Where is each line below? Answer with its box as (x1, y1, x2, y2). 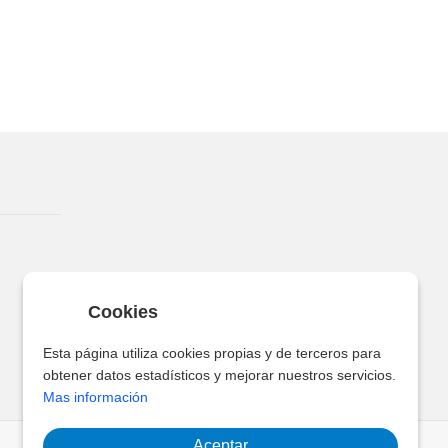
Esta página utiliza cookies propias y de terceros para (43, 345, 381, 361)
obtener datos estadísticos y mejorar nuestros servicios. (43, 367, 396, 383)
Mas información (43, 389, 148, 405)
